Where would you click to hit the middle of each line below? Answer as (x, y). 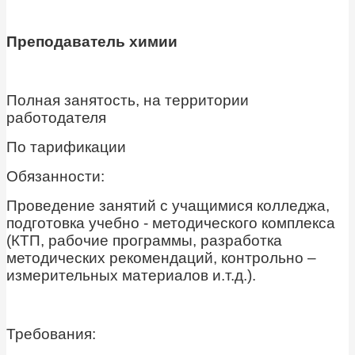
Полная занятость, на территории (128, 101)
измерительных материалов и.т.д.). (131, 276)
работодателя (56, 118)
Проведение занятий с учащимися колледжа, (168, 206)
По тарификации (66, 147)
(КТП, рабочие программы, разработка (144, 241)
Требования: (51, 334)
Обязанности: (55, 177)
